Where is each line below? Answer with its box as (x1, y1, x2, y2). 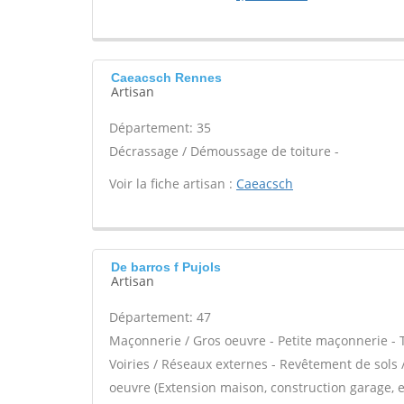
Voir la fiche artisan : (109, 175, 236, 192)
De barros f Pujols (111, 260, 221, 274)
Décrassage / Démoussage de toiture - (109, 142, 339, 160)
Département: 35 (109, 119, 211, 136)
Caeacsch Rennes (111, 70, 222, 85)
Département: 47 (109, 308, 211, 326)
